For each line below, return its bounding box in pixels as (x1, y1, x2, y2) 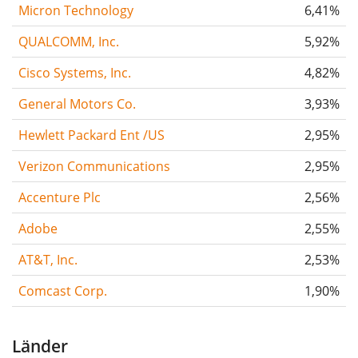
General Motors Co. (18, 94, 136, 113)
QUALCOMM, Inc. (18, 32, 119, 50)
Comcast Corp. (18, 281, 107, 300)
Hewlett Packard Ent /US (18, 125, 165, 144)
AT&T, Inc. (18, 250, 78, 268)
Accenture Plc (18, 188, 101, 206)
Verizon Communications (18, 157, 170, 175)
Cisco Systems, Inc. (18, 63, 131, 82)
